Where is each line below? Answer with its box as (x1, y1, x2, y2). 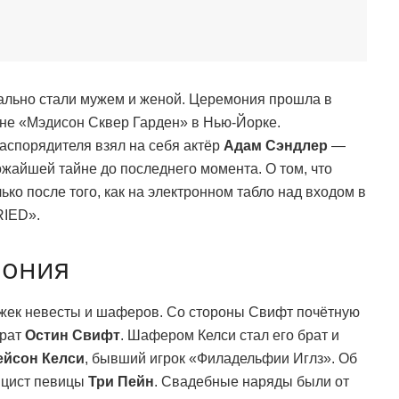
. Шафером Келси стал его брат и (120, 328, 339, 344)
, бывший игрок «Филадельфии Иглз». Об (85, 351, 357, 367)
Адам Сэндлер (224, 137, 328, 153)
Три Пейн (88, 374, 154, 390)
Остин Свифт (25, 328, 120, 344)
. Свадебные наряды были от (154, 374, 349, 390)
